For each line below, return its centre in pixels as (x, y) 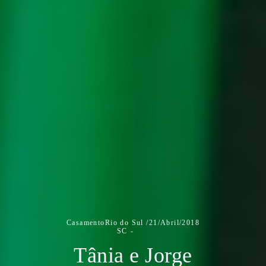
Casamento (86, 223)
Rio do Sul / (127, 223)
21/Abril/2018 (174, 223)
